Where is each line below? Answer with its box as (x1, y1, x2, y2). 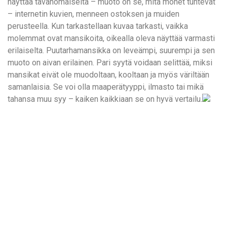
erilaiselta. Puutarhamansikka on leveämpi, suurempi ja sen (8, 46, 215, 56)
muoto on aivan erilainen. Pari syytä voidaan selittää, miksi (8, 58, 212, 68)
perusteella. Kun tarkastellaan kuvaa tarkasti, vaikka (8, 21, 188, 31)
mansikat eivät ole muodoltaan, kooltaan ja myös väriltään (8, 70, 209, 80)
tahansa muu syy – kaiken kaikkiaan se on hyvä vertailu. (8, 94, 202, 104)
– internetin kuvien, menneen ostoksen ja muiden (8, 9, 179, 19)
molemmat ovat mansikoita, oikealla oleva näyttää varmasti (8, 33, 215, 44)
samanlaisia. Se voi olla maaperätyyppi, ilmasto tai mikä (8, 82, 204, 92)
